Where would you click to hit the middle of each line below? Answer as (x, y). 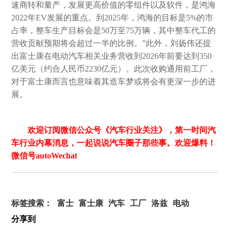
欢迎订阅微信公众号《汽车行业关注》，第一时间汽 (122, 130)
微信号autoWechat (44, 156)
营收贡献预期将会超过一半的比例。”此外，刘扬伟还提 (111, 43)
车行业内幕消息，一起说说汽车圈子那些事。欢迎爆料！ (114, 143)
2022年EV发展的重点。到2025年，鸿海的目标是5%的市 (112, 18)
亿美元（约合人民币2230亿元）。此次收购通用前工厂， (114, 69)
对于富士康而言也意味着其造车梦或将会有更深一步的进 (114, 82)
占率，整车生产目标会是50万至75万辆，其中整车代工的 (114, 30)
